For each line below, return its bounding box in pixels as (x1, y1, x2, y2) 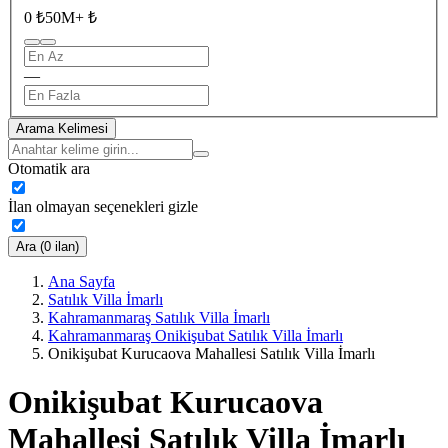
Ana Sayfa (48, 272, 115, 290)
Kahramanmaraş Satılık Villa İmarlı (48, 308, 270, 326)
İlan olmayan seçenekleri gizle (8, 197, 198, 215)
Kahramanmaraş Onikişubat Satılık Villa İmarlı (48, 326, 343, 344)
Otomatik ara (8, 159, 90, 177)
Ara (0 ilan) (16, 238, 79, 254)
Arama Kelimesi (16, 120, 108, 136)
